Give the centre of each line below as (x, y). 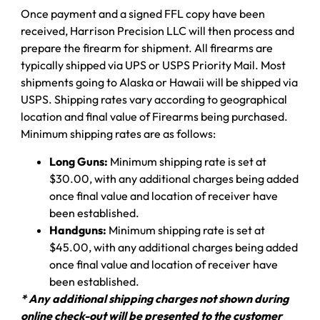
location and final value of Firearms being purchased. (154, 117)
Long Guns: (79, 161)
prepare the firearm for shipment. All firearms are (147, 48)
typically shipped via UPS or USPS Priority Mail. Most (153, 65)
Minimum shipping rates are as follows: (118, 134)
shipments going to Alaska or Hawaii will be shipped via (159, 82)
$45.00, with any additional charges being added (174, 247)
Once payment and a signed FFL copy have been (143, 14)
